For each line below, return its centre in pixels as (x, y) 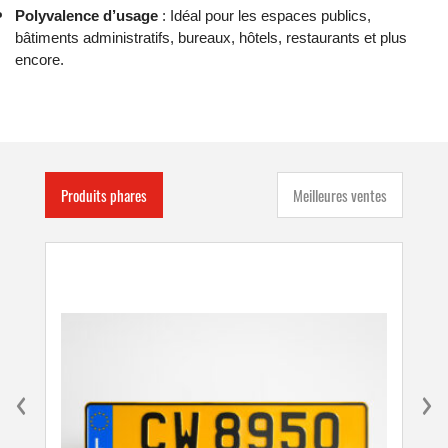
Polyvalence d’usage (86, 15)
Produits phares (104, 194)
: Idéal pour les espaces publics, (264, 15)
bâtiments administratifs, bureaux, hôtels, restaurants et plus (211, 37)
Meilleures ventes (340, 194)
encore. (39, 59)
